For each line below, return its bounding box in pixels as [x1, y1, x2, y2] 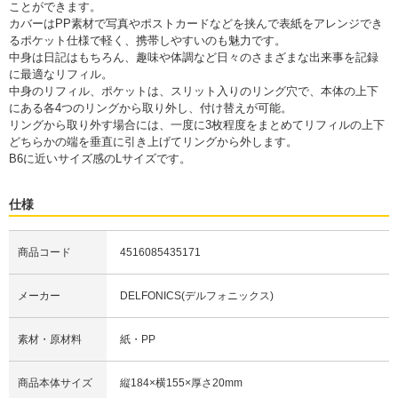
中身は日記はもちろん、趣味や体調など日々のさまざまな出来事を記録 [9, 50, 378, 64]
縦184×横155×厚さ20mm [120, 376, 243, 389]
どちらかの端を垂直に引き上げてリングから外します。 [9, 134, 298, 148]
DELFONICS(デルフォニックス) [120, 289, 274, 302]
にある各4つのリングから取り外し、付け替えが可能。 [9, 100, 292, 115]
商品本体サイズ [18, 376, 92, 389]
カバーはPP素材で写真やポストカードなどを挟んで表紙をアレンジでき [9, 16, 383, 30]
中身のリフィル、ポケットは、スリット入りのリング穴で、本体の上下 [9, 84, 378, 98]
